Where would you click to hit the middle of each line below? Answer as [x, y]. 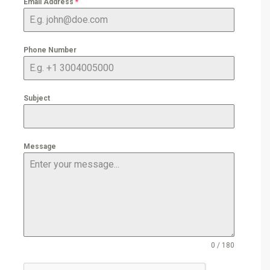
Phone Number [50, 50]
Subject [37, 98]
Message [40, 146]
